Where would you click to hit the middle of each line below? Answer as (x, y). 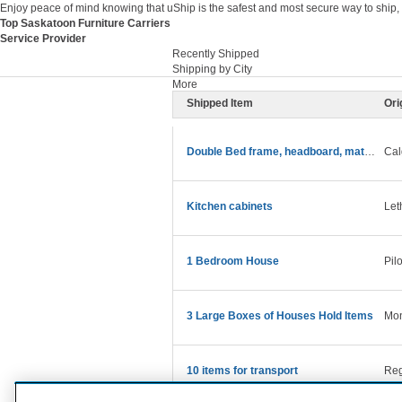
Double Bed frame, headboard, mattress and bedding (370, 152)
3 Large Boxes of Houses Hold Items (280, 316)
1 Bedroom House (233, 261)
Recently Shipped (216, 54)
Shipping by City (212, 69)
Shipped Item (220, 103)
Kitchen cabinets (230, 206)
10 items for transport (242, 371)
